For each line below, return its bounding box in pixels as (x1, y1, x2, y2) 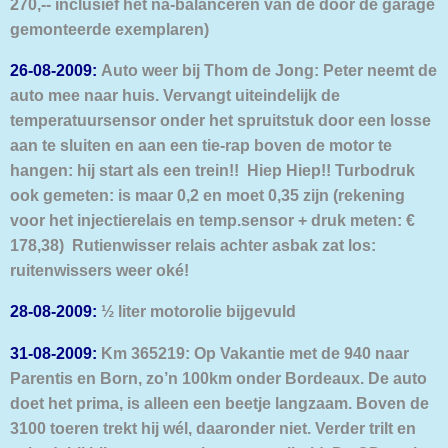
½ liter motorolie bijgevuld (97, 302, 296, 321)
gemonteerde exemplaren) (10, 19, 209, 38)
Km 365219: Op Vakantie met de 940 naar (97, 343, 409, 362)
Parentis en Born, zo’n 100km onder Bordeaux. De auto (10, 368, 427, 387)
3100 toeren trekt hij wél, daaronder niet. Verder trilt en (10, 418, 416, 437)
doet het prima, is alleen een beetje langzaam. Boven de (10, 393, 429, 412)
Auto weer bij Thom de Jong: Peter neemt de (97, 61, 437, 79)
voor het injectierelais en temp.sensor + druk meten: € (10, 211, 415, 229)
